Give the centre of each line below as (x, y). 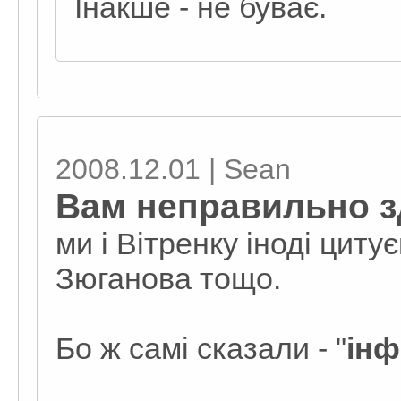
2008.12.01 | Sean (173, 169)
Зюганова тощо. (168, 278)
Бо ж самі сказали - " (201, 348)
